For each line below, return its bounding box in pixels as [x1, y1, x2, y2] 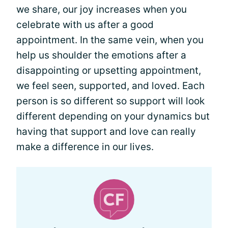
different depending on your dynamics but [16, 110, 210, 122]
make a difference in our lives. [16, 140, 154, 153]
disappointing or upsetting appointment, [16, 64, 201, 76]
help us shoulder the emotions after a [16, 49, 186, 61]
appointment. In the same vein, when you [16, 34, 204, 46]
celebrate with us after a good [16, 18, 154, 31]
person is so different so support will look [16, 95, 205, 107]
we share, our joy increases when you [16, 3, 187, 15]
